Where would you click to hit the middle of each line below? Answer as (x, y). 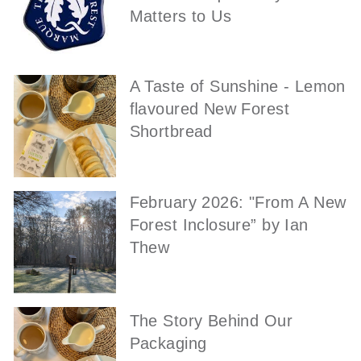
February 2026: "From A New (238, 202)
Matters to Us (180, 16)
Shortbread (171, 132)
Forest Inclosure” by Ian (219, 224)
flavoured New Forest (209, 109)
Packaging (168, 343)
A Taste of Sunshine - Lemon (237, 87)
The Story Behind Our (211, 320)
